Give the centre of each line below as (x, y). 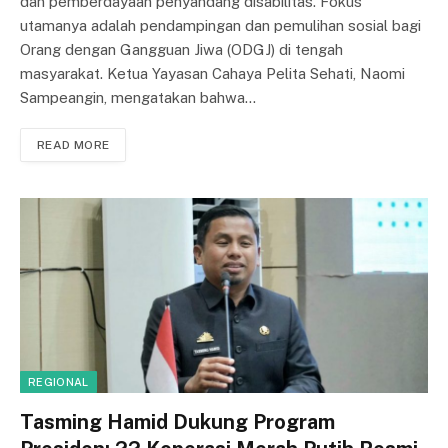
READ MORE (73, 144)
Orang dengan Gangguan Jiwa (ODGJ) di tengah (181, 49)
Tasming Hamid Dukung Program (177, 421)
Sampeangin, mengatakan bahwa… (138, 97)
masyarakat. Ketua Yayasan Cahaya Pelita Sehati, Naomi (212, 73)
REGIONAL (58, 381)
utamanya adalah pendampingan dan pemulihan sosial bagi (220, 25)
